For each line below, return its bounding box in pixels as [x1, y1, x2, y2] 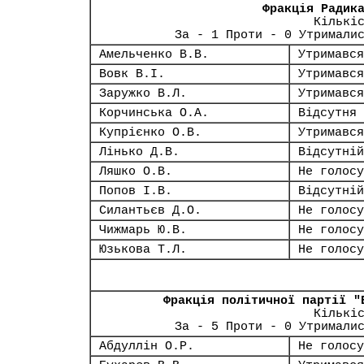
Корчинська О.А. [99, 106, 209, 119]
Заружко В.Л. [99, 87, 187, 100]
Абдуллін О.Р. [99, 340, 194, 353]
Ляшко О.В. [99, 165, 172, 178]
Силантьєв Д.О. [99, 204, 201, 217]
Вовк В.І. [99, 67, 165, 80]
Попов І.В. [99, 184, 172, 197]
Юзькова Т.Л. [99, 243, 187, 256]
